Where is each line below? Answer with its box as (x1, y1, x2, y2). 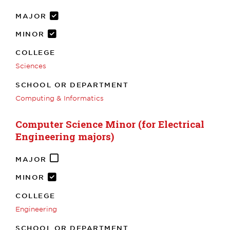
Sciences (15, 61, 46, 70)
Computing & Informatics (15, 93, 104, 102)
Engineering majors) (15, 129, 114, 143)
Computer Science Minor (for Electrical (15, 117, 204, 130)
